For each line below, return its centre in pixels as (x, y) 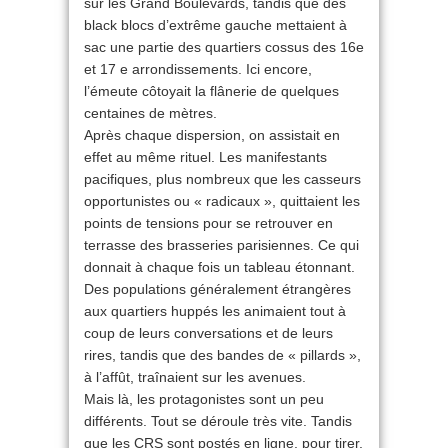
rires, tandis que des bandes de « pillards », (222, 355)
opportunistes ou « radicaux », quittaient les (222, 201)
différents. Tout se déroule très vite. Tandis (218, 421)
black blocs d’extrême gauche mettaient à (215, 25)
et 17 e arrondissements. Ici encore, (198, 69)
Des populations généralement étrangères (217, 289)
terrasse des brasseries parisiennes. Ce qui (221, 245)
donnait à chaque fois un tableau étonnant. (219, 267)
